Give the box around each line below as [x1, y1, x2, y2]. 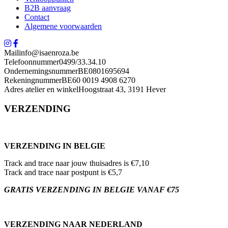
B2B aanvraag [24, 3, 71, 12]
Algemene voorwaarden [24, 21, 102, 31]
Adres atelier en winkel [4, 84, 78, 94]
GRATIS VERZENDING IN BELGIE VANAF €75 [4, 185, 179, 194]
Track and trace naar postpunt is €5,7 [4, 168, 122, 177]
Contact [24, 12, 49, 21]
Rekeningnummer [4, 75, 62, 84]
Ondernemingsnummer [4, 66, 78, 75]
